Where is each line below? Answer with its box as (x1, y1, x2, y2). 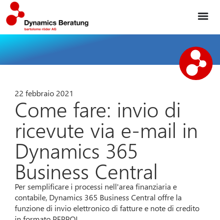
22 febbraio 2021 (15, 88, 74, 99)
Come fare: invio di (15, 95, 181, 123)
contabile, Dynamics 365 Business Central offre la (15, 192, 182, 203)
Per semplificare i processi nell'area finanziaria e (15, 181, 177, 192)
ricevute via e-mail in (15, 115, 198, 144)
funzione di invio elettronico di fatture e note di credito (15, 203, 200, 214)
